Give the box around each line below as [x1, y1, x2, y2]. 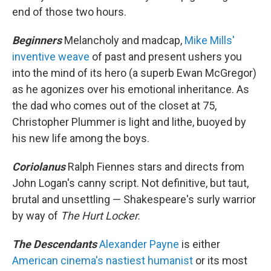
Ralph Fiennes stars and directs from [68, 160, 244, 174]
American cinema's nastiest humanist [12, 254, 193, 267]
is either [179, 238, 220, 251]
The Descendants [12, 238, 97, 251]
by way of [12, 209, 60, 223]
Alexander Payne [99, 238, 179, 251]
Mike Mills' [184, 34, 235, 47]
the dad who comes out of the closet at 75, [12, 99, 217, 113]
